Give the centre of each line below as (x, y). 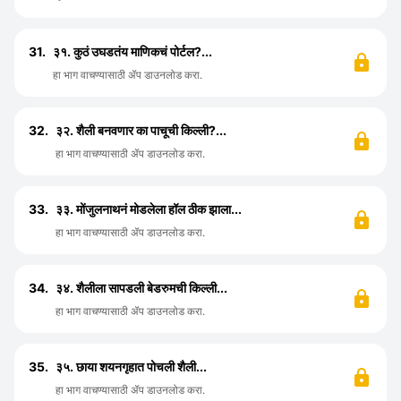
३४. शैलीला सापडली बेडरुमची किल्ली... (141, 288)
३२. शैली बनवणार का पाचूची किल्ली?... (141, 130)
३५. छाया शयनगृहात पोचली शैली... (131, 367)
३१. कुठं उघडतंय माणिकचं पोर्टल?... (132, 51)
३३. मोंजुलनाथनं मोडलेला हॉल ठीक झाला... (149, 209)
